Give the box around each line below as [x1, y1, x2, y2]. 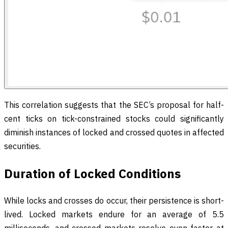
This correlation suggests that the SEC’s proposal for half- [4, 100, 224, 110]
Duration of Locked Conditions [4, 165, 181, 182]
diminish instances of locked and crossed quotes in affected [4, 127, 224, 138]
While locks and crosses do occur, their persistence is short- [4, 195, 224, 206]
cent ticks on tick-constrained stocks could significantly [4, 113, 224, 124]
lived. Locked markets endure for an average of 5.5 [4, 209, 224, 220]
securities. [4, 141, 41, 152]
